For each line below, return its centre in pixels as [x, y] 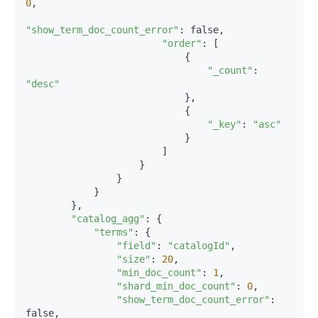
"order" [182, 43]
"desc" [43, 84]
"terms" [114, 232]
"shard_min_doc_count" [176, 286]
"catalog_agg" [108, 219]
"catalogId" [199, 246]
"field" [136, 246]
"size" [133, 259]
